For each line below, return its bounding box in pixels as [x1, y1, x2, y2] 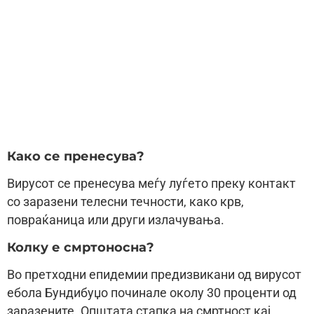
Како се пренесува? [7, 149, 144, 164]
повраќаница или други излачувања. [7, 213, 224, 228]
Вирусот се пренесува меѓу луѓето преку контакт [7, 177, 296, 191]
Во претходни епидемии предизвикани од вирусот [7, 267, 301, 282]
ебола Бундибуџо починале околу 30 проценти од [7, 285, 296, 300]
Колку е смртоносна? [7, 239, 154, 254]
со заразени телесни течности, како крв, [7, 195, 244, 210]
